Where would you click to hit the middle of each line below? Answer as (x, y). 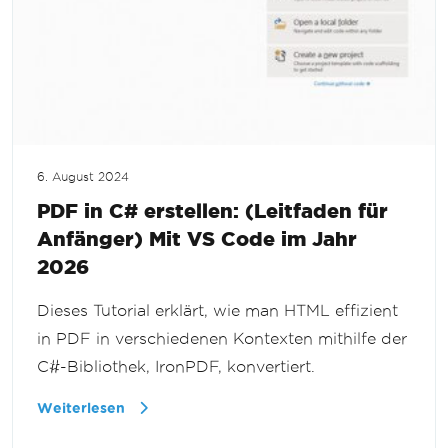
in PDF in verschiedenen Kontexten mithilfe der (222, 339)
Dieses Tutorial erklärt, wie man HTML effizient (217, 311)
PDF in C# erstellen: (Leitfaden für (212, 211)
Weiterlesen (83, 409)
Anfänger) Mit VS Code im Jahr (197, 239)
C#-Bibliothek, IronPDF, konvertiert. (176, 367)
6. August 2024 (83, 177)
